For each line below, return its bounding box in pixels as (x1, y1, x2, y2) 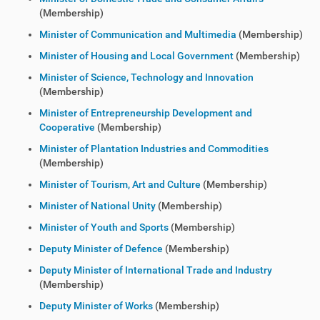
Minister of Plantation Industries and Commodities (39, 143, 269, 154)
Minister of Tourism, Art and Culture (39, 179, 201, 190)
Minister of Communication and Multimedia (39, 29, 236, 40)
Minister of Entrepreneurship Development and (39, 107, 252, 119)
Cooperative (39, 121, 95, 133)
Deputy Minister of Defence (39, 243, 163, 254)
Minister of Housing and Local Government (39, 50, 234, 61)
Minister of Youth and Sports (39, 221, 169, 233)
